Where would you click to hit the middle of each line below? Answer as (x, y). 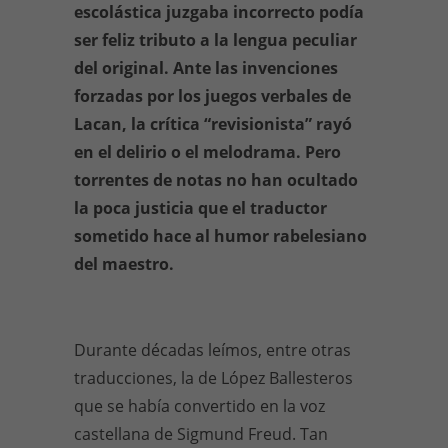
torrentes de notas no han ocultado (216, 180)
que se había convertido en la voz (199, 406)
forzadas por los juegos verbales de (212, 96)
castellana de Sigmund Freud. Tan (201, 434)
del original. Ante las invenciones (206, 68)
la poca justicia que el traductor (200, 208)
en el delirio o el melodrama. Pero (207, 152)
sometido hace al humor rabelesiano (220, 236)
